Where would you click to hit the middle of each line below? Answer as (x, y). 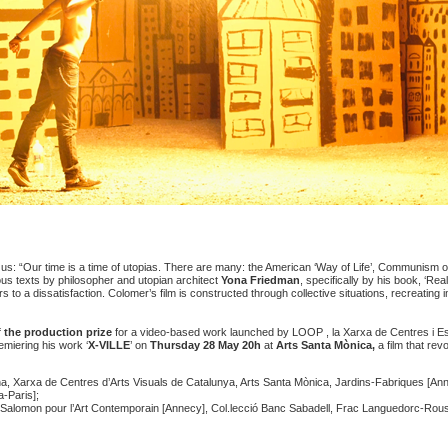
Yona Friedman (260, 280)
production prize (67, 332)
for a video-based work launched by (201, 332)
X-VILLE (108, 345)
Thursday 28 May (194, 345)
